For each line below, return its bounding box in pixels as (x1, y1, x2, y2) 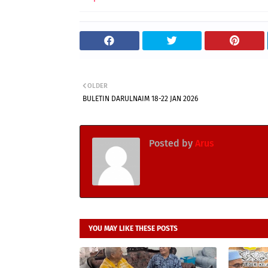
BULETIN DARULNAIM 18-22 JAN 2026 (83, 95, 198, 103)
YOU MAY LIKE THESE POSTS (89, 224, 178, 233)
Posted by (149, 138, 193, 149)
